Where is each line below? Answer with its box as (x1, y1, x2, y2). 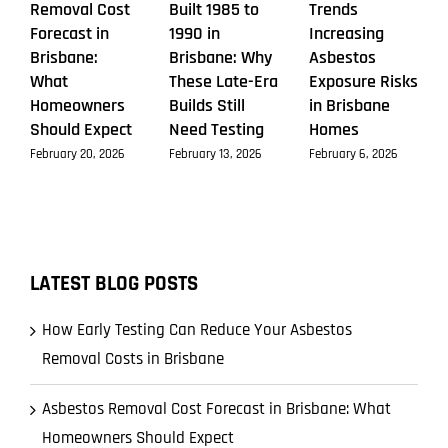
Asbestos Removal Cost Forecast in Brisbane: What (42, 398, 391, 421)
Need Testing (169, 118, 265, 142)
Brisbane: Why (169, 46, 273, 70)
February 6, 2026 (308, 145, 398, 162)
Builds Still (169, 94, 246, 118)
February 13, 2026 (169, 145, 263, 162)
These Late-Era (169, 70, 279, 94)
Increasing (308, 22, 384, 46)
